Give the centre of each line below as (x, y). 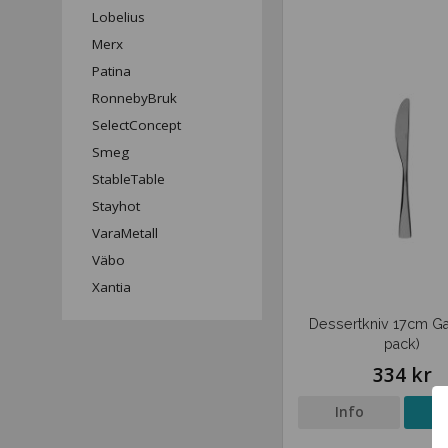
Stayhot (116, 206)
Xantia (111, 287)
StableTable (128, 179)
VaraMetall (125, 233)
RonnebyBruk (134, 98)
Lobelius (118, 17)
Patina (111, 71)
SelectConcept (136, 125)
